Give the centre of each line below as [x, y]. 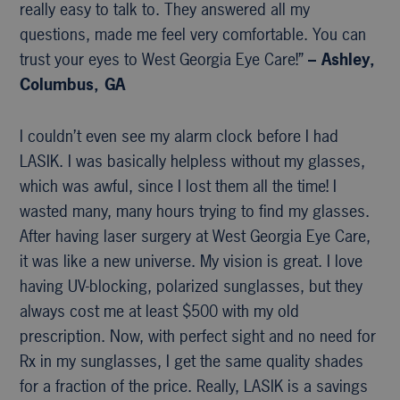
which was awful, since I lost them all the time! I [179, 186]
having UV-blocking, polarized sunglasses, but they [192, 286]
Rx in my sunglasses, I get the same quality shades [192, 361]
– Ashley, [342, 59]
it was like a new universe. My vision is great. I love [192, 261]
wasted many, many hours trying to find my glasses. [195, 211]
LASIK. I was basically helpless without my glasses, [193, 161]
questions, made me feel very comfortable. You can [193, 34]
